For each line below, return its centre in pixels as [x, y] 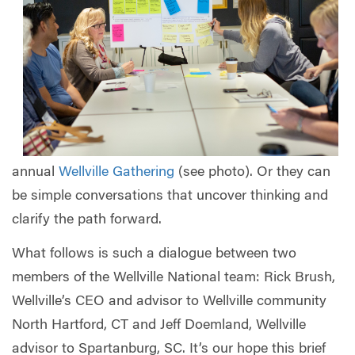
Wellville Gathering [116, 172]
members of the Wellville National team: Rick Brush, [174, 279]
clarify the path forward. [87, 220]
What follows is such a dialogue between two [154, 255]
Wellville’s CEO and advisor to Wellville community [169, 302]
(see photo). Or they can [252, 172]
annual [35, 172]
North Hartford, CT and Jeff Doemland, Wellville [159, 326]
